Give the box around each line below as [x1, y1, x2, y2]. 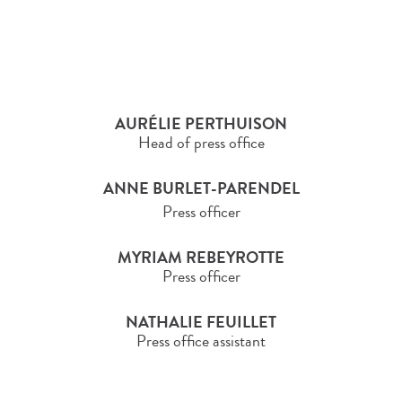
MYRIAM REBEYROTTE [118, 246, 284, 270]
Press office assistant [136, 329, 266, 354]
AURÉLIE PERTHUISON [115, 112, 287, 136]
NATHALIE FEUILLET [126, 310, 276, 335]
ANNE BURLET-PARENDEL [102, 177, 300, 201]
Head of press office [137, 131, 265, 155]
